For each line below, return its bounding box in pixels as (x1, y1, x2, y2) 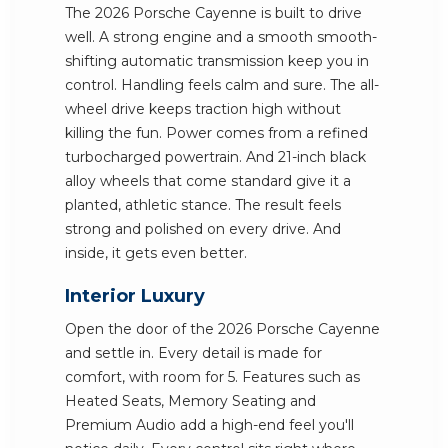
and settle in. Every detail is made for (65, 344, 322, 362)
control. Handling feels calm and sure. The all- (65, 76, 379, 94)
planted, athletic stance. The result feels (65, 196, 341, 214)
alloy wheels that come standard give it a (65, 172, 351, 190)
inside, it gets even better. (65, 244, 247, 262)
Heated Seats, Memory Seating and (65, 392, 316, 410)
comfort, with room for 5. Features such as (65, 368, 360, 386)
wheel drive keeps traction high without (65, 100, 341, 118)
